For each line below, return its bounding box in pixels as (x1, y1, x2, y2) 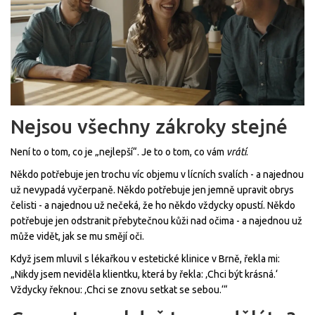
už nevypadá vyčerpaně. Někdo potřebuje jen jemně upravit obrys (11, 184, 294, 196)
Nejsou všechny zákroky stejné (11, 115, 288, 138)
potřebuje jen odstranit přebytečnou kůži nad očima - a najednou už (11, 215, 302, 227)
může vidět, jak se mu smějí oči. (11, 231, 144, 243)
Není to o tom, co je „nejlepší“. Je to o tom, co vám (11, 146, 226, 158)
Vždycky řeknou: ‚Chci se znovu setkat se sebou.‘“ (11, 284, 228, 296)
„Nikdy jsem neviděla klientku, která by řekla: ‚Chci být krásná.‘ (11, 269, 278, 281)
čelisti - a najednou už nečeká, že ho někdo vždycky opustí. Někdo (11, 200, 295, 212)
